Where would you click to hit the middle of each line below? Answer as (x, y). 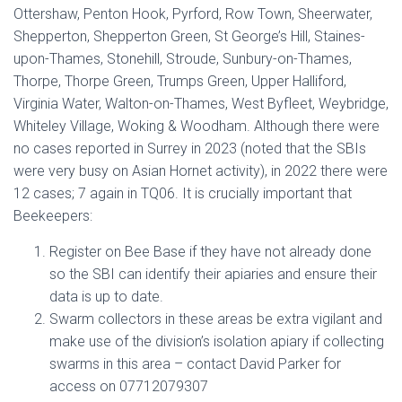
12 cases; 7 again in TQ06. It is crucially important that (183, 193)
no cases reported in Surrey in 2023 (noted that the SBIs (190, 149)
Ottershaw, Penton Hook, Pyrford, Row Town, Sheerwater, (193, 14)
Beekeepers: (55, 216)
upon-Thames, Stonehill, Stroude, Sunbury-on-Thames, (183, 59)
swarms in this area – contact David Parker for (195, 364)
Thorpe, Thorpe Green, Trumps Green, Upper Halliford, (180, 81)
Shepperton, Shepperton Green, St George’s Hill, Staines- (189, 36)
